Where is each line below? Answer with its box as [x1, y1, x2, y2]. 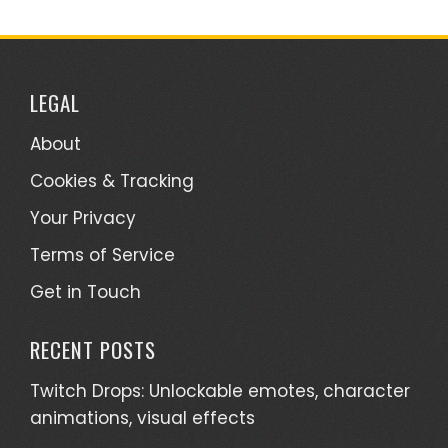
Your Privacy [30, 206, 136, 230]
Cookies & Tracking [30, 169, 194, 193]
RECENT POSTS [30, 334, 156, 365]
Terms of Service [30, 243, 175, 267]
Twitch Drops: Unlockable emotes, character [30, 379, 410, 403]
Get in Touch [30, 280, 141, 304]
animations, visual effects [30, 406, 255, 430]
